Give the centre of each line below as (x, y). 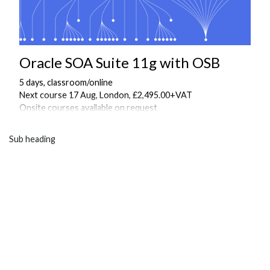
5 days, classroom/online (66, 82)
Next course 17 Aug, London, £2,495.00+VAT (106, 95)
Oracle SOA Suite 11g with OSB (120, 62)
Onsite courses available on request (88, 107)
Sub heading (32, 139)
